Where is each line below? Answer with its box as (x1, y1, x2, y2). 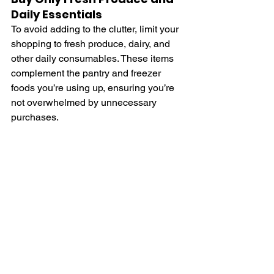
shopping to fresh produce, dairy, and (11, 37, 172, 50)
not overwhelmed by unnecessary (11, 96, 159, 108)
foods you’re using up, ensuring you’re (11, 81, 177, 94)
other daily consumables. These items (11, 52, 176, 64)
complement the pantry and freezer (11, 67, 163, 79)
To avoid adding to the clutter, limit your (11, 23, 181, 35)
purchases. (11, 111, 59, 123)
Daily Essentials (11, 6, 102, 22)
